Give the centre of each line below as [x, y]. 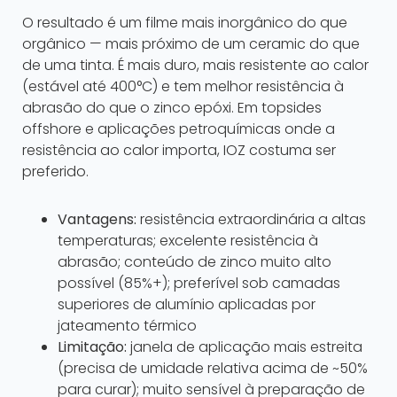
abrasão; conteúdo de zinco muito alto [195, 262]
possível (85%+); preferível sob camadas [199, 284]
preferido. [55, 172]
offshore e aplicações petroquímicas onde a [179, 129]
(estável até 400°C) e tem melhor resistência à [183, 87]
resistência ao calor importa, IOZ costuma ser [179, 151]
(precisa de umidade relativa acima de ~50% [213, 369]
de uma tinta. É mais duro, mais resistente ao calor [195, 66]
